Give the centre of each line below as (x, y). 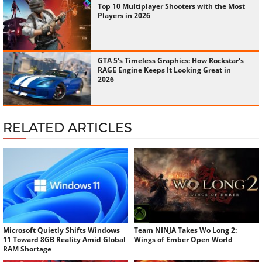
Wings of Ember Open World (183, 240)
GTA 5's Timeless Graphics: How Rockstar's (171, 60)
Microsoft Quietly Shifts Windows (61, 230)
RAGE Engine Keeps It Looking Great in (164, 70)
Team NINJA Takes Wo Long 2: (185, 230)
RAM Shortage (27, 249)
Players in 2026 (124, 15)
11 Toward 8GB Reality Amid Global (64, 240)
